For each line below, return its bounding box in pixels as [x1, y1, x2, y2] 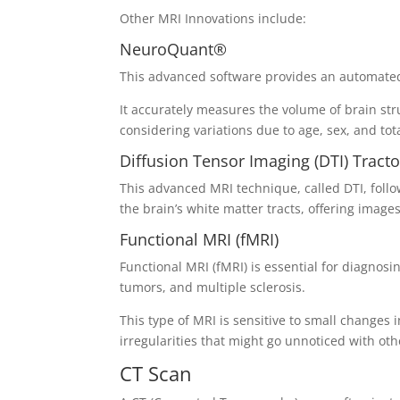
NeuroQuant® [120, 38, 228, 61]
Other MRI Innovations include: [120, 10, 307, 28]
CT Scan [120, 360, 193, 387]
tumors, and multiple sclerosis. [120, 279, 306, 296]
